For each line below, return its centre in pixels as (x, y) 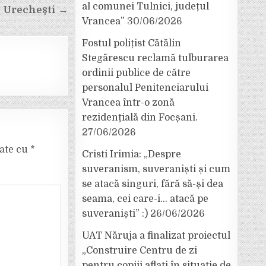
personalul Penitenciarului (145, 88)
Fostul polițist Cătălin (132, 43)
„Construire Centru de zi (140, 251)
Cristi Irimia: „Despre (132, 154)
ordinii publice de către (136, 73)
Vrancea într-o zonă (128, 103)
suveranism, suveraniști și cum (156, 169)
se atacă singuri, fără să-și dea (153, 184)
